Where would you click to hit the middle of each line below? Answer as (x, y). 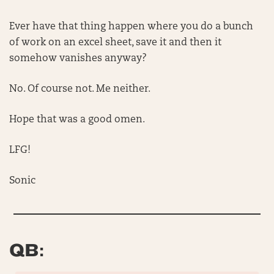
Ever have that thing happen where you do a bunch (131, 27)
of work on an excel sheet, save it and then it (115, 43)
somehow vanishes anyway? (79, 59)
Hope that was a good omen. (78, 120)
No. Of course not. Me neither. (81, 89)
